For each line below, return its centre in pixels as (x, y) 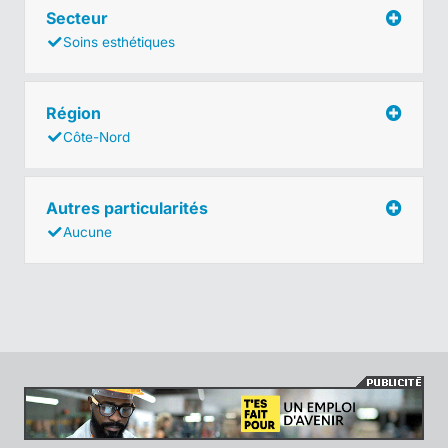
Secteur (79, 17)
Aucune (87, 231)
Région (75, 112)
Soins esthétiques (119, 41)
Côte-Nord (96, 136)
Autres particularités (129, 207)
